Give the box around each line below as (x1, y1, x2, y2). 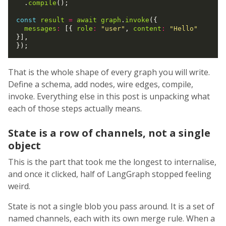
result (40, 16, 65, 24)
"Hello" (169, 25, 198, 33)
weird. (8, 181, 30, 192)
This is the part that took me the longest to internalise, (8, 156, 216, 168)
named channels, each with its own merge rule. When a (8, 213, 215, 224)
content (133, 25, 161, 33)
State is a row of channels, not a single (8, 126, 210, 140)
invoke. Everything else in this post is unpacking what (8, 91, 210, 102)
